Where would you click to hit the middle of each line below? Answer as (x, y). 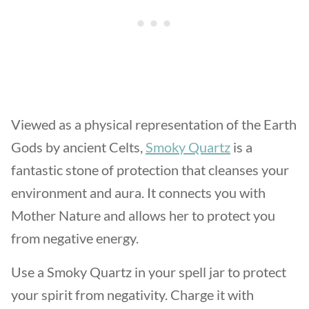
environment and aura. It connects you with (138, 192)
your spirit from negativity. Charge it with (132, 295)
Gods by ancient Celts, (78, 147)
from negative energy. (76, 238)
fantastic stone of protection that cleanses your (150, 170)
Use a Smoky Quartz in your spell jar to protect (149, 272)
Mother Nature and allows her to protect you (143, 215)
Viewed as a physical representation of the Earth (154, 124)
